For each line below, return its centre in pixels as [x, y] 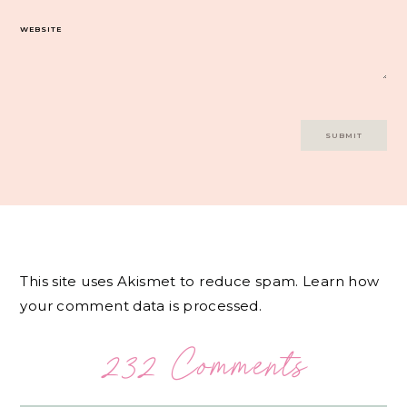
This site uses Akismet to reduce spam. [162, 282]
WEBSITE [41, 30]
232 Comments [203, 365]
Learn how [341, 282]
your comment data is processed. [141, 306]
